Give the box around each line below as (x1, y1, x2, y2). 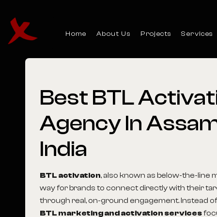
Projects (140, 30, 172, 38)
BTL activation (40, 171, 101, 180)
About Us (96, 30, 131, 38)
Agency (40, 111, 122, 136)
